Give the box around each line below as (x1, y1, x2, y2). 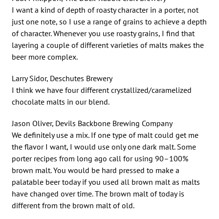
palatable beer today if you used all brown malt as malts (12, 176, 200, 187)
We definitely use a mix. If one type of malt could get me (12, 130, 198, 140)
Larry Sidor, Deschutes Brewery (12, 73, 112, 83)
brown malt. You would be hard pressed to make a (12, 165, 179, 175)
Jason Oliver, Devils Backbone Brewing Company (12, 118, 173, 128)
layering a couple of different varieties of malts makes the (12, 40, 204, 50)
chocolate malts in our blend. (12, 96, 109, 107)
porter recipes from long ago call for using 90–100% (12, 153, 188, 163)
